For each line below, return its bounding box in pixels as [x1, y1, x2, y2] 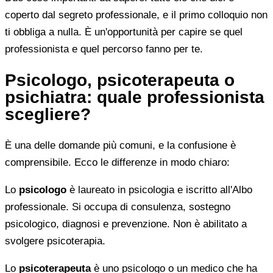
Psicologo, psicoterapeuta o [5, 71, 235, 90]
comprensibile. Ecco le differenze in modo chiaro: [5, 156, 230, 168]
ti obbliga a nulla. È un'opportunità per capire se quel [5, 26, 243, 38]
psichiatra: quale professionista [5, 88, 264, 107]
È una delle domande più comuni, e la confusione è [5, 139, 236, 151]
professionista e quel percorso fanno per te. [5, 43, 203, 55]
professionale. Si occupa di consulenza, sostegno [5, 200, 230, 213]
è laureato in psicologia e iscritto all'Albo [66, 183, 252, 196]
